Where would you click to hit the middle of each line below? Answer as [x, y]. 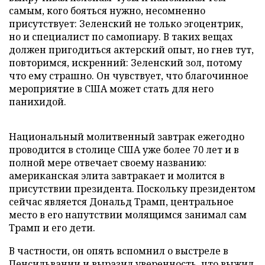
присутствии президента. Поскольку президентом [132, 188]
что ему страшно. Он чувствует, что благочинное [129, 75]
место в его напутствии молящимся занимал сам [128, 214]
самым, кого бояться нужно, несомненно [107, 10]
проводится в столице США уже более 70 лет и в [124, 149]
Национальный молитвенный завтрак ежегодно [127, 136]
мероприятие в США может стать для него [111, 88]
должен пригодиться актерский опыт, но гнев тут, [131, 49]
